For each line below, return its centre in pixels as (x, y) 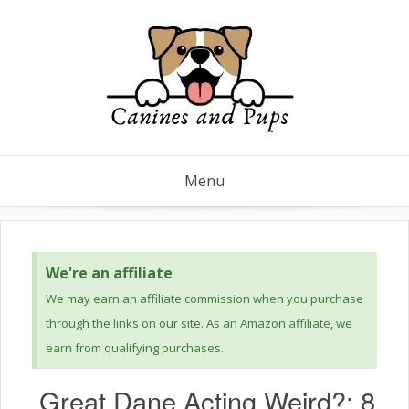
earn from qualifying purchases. (135, 348)
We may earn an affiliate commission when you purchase (204, 299)
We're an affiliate (109, 273)
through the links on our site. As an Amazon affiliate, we (199, 323)
